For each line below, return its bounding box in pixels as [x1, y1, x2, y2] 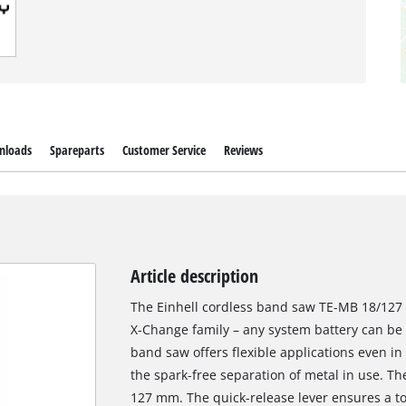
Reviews [224, 140, 264, 159]
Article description [130, 263, 258, 289]
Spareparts [49, 140, 104, 159]
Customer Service [121, 140, 206, 159]
